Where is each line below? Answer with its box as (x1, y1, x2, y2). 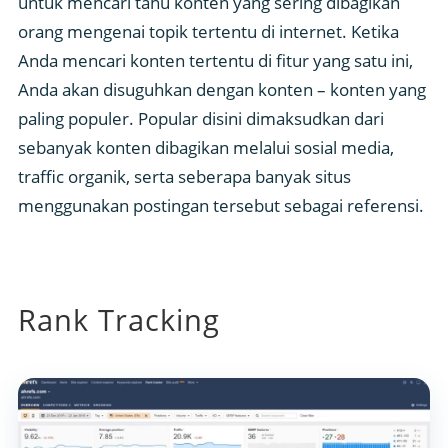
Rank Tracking (18, 300, 220, 340)
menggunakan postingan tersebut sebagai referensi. (18, 194, 424, 218)
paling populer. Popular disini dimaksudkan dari (18, 107, 384, 131)
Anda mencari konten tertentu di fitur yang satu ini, (18, 49, 413, 73)
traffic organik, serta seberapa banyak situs (18, 165, 351, 189)
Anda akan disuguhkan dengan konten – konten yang (18, 78, 426, 102)
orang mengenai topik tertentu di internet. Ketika (18, 20, 399, 44)
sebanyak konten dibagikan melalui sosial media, (18, 136, 394, 160)
